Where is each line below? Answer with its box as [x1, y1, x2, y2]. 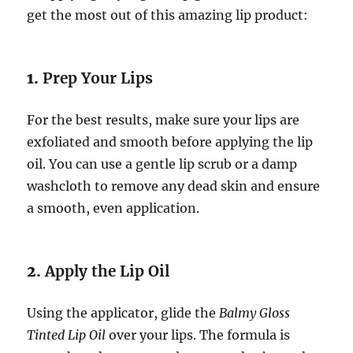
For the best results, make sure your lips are [27, 111, 300, 128]
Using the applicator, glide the [27, 304, 220, 321]
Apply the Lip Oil [45, 261, 170, 281]
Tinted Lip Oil [27, 326, 106, 343]
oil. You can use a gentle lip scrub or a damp [27, 155, 298, 172]
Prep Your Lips [43, 68, 154, 87]
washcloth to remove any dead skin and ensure [27, 177, 321, 194]
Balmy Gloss [219, 304, 291, 321]
